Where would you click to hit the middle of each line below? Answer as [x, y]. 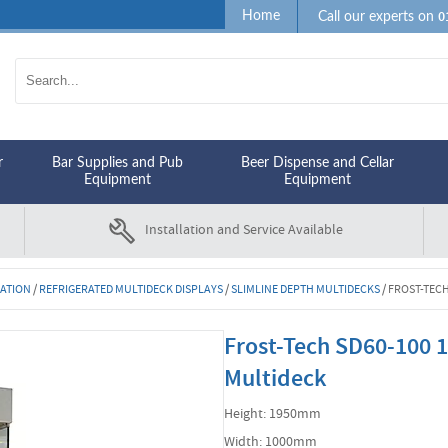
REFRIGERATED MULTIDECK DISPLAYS [130, 289]
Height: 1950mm [272, 413]
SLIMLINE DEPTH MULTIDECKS [305, 289]
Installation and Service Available [244, 229]
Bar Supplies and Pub [118, 163]
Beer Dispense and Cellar [317, 163]
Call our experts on [378, 17]
